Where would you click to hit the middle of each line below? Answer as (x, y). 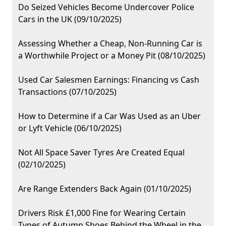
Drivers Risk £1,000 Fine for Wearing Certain (102, 213)
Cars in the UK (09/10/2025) (70, 19)
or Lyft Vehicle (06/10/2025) (70, 128)
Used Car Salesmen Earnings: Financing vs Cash (109, 80)
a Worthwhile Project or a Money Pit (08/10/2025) (112, 56)
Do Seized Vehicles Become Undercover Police (106, 7)
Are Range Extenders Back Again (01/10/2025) (105, 189)
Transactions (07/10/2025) (67, 92)
